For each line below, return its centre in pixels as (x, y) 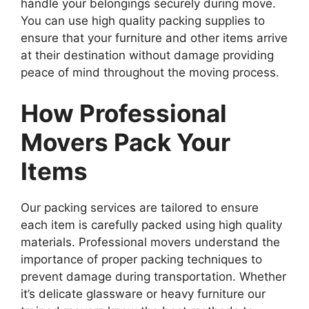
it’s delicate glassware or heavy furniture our (143, 294)
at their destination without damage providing (147, 55)
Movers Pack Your (126, 142)
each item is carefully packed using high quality (151, 225)
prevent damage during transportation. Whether (153, 277)
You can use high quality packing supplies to (143, 20)
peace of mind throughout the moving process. (150, 72)
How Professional (124, 113)
